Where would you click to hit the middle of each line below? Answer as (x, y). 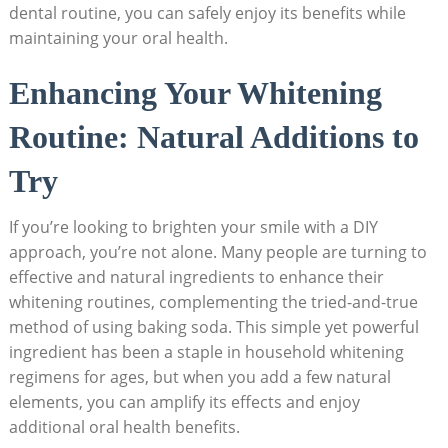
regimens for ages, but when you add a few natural (199, 376)
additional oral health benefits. (124, 426)
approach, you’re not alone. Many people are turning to (217, 251)
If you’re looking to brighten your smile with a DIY (193, 226)
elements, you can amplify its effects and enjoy (184, 401)
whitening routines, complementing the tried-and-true (213, 301)
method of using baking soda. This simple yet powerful (213, 326)
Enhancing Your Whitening (195, 92)
